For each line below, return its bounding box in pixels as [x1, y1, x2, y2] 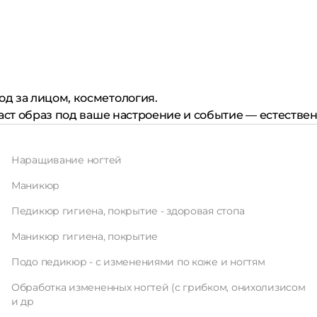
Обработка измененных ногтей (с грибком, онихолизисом [11, 281, 306, 294]
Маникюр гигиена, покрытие [11, 230, 158, 243]
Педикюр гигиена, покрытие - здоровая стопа [11, 204, 245, 217]
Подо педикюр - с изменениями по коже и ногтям [11, 255, 265, 268]
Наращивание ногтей [11, 154, 122, 166]
